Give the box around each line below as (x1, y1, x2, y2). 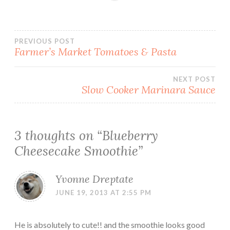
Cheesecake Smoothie (14, 143, 138, 160)
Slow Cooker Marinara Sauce (82, 83, 216, 97)
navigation (14, 59, 112, 85)
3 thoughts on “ (14, 127, 102, 144)
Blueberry (102, 127, 158, 144)
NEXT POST (173, 75, 216, 84)
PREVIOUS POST (14, 37, 75, 46)
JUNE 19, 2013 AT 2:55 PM (55, 188, 151, 197)
